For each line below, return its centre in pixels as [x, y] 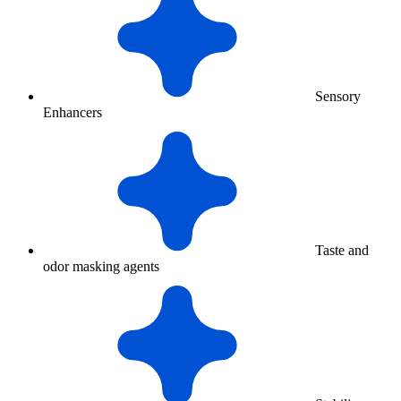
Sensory [338, 97]
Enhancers [73, 113]
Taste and [342, 251]
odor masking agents [101, 267]
